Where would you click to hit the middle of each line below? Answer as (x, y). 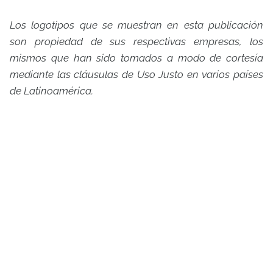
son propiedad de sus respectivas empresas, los (136, 42)
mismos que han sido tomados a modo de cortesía (136, 58)
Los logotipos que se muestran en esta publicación (136, 25)
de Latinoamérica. (51, 91)
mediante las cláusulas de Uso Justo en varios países (136, 75)
